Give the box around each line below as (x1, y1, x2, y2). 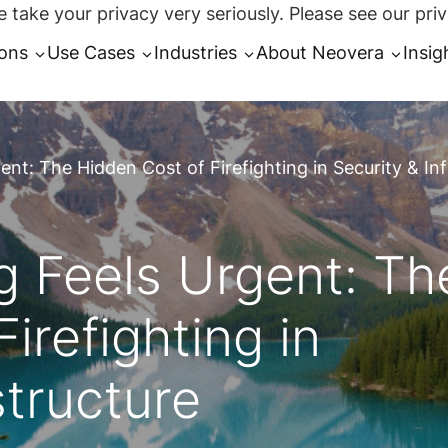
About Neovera (255, 41, 384, 63)
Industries (153, 41, 237, 63)
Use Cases (46, 41, 135, 63)
